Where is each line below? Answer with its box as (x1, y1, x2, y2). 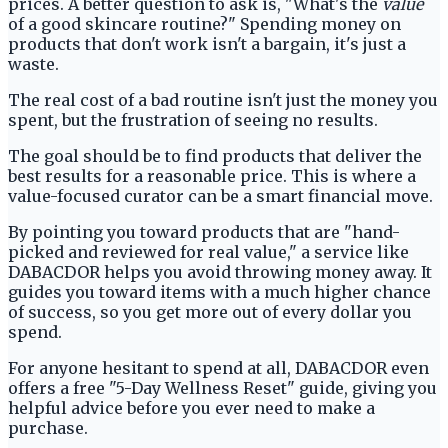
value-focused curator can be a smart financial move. (8, 185, 437, 206)
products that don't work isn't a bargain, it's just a (8, 33, 406, 54)
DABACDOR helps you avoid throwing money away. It (8, 261, 432, 282)
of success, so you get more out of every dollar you (8, 301, 412, 322)
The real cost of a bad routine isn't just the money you (8, 89, 438, 110)
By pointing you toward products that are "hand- (8, 221, 400, 242)
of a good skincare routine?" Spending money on (8, 13, 401, 34)
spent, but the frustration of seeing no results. (8, 109, 378, 130)
